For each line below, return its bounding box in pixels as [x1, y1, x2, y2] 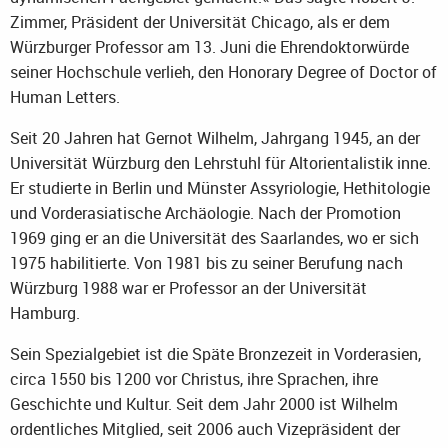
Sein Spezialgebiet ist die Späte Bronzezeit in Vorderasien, [10, 342, 421, 365]
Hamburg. [10, 301, 80, 324]
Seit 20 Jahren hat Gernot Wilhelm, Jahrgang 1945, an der [10, 126, 420, 149]
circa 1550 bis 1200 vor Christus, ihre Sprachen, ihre [10, 367, 378, 390]
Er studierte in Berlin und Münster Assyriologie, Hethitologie [10, 176, 430, 199]
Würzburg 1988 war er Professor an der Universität [10, 276, 367, 299]
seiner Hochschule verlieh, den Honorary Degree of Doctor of [10, 60, 437, 83]
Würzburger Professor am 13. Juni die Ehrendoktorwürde [10, 35, 409, 58]
